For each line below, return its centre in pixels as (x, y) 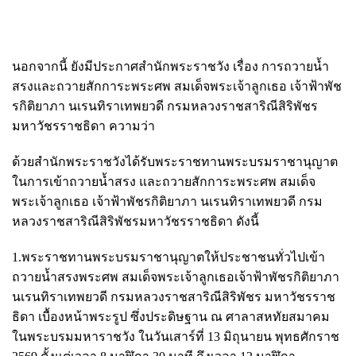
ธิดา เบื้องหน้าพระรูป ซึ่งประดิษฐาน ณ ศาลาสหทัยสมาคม (171, 316)
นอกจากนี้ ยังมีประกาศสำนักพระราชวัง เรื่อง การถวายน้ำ (170, 66)
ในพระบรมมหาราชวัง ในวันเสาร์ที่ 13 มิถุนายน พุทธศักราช (176, 336)
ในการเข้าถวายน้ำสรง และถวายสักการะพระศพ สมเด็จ (164, 181)
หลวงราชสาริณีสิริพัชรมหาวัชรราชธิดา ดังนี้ (135, 221)
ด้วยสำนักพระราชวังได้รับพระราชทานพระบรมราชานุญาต (175, 161)
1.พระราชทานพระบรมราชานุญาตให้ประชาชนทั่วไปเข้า (168, 257)
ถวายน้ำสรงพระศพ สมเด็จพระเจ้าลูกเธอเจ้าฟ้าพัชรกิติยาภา (176, 277)
